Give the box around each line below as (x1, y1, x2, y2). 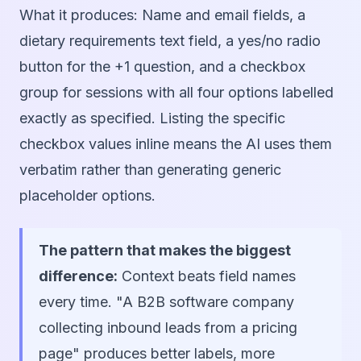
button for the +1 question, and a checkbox (19, 58, 305, 76)
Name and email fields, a (138, 6, 305, 24)
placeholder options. (19, 187, 156, 205)
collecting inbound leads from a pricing (39, 319, 297, 337)
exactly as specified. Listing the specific (19, 110, 285, 127)
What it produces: (19, 6, 138, 24)
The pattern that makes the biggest (39, 242, 291, 259)
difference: (39, 268, 118, 285)
